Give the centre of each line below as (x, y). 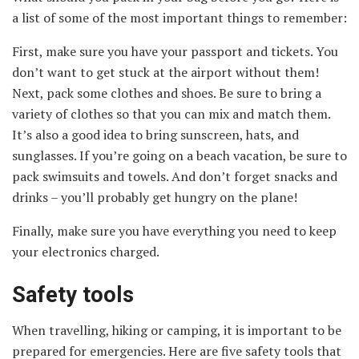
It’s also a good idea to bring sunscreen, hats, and (155, 135)
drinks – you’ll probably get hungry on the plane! (155, 198)
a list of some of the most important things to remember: (179, 18)
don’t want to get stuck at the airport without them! (165, 73)
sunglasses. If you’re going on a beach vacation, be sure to (179, 156)
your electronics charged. (86, 252)
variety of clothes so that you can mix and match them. (171, 114)
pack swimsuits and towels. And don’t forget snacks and (175, 177)
